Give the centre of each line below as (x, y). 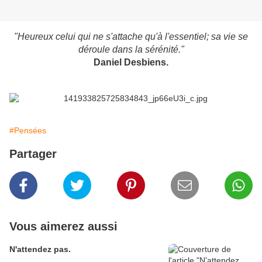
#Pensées (28, 131)
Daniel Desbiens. (131, 63)
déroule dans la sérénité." (131, 50)
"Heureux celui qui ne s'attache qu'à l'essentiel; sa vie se (131, 37)
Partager (33, 154)
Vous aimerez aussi (63, 227)
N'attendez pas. (40, 249)
